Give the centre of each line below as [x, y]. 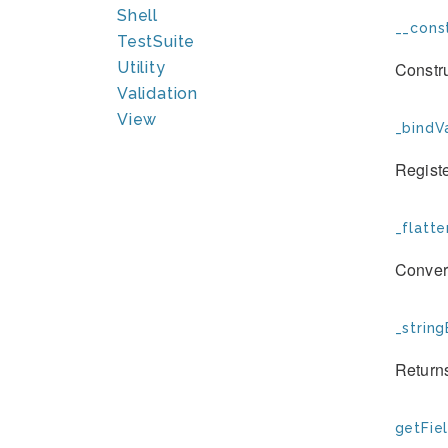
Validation [157, 93]
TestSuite [156, 41]
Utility [141, 67]
